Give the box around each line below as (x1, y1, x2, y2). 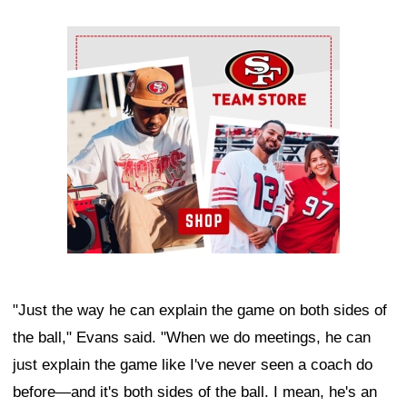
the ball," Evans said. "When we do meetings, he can (13, 328, 371, 346)
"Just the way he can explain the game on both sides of (13, 301, 387, 319)
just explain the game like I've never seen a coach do (13, 355, 372, 373)
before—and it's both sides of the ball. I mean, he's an (13, 382, 377, 401)
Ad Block (67, 30, 128, 48)
